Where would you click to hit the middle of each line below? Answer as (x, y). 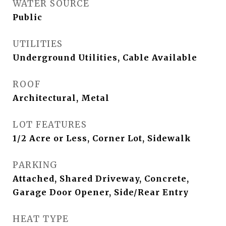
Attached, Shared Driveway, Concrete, (101, 179)
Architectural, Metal (61, 98)
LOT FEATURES (50, 125)
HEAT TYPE (41, 219)
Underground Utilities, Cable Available (105, 58)
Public (27, 17)
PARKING (35, 165)
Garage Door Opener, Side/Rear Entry (101, 192)
